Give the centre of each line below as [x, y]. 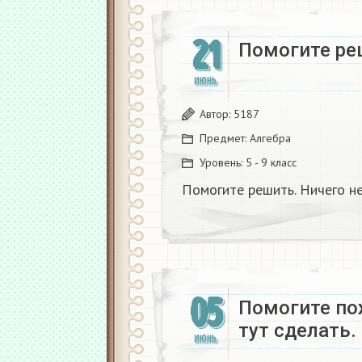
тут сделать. [297, 330]
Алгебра [270, 138]
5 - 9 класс [271, 162]
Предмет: [225, 138]
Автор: [217, 114]
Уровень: [223, 162]
